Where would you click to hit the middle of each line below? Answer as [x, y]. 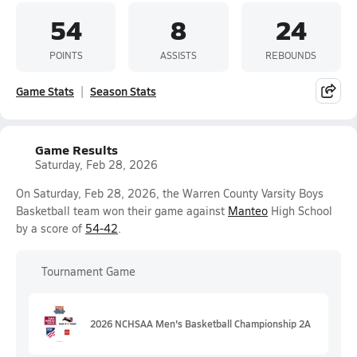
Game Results [76, 149]
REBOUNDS [291, 55]
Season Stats [123, 91]
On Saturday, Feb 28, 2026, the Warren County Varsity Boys [170, 193]
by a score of [51, 228]
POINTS [66, 55]
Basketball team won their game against [122, 211]
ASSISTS [178, 55]
